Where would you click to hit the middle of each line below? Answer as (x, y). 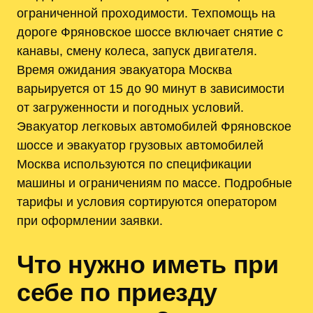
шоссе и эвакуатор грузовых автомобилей (140, 145)
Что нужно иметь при (148, 264)
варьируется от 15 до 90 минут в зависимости (151, 88)
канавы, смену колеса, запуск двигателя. (137, 50)
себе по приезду (117, 292)
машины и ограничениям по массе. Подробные (154, 182)
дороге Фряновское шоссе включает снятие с (150, 31)
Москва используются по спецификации (134, 163)
